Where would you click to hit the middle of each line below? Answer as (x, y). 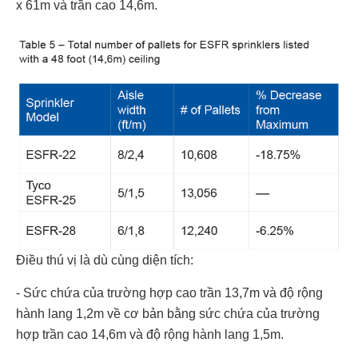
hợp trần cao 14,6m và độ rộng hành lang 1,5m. (150, 334)
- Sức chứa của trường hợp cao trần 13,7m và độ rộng (169, 292)
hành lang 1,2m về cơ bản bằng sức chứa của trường (168, 313)
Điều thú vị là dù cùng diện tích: (105, 260)
